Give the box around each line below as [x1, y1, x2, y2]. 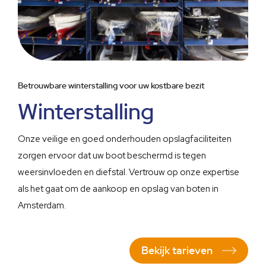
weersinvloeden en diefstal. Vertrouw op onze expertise [18, 166, 239, 178]
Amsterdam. [18, 199, 66, 211]
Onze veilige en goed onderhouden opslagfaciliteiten [18, 132, 232, 145]
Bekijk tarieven [141, 243, 213, 257]
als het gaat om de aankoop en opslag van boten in [18, 182, 218, 195]
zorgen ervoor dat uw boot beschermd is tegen [18, 149, 206, 161]
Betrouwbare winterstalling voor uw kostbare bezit [18, 80, 204, 91]
